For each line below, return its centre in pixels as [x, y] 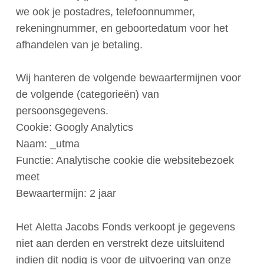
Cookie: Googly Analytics [74, 128]
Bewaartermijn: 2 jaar [66, 194]
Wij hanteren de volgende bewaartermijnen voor [128, 78]
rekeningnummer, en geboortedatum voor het [122, 28]
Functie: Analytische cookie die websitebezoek [125, 161]
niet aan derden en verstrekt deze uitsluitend [120, 244]
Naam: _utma [47, 144]
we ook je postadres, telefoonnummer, [105, 11]
